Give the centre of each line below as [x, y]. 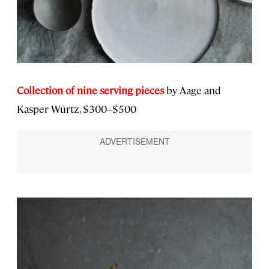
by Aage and [192, 90]
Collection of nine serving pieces [90, 90]
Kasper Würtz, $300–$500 [77, 108]
